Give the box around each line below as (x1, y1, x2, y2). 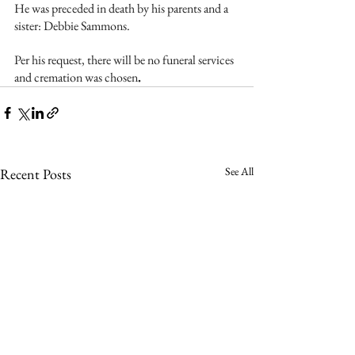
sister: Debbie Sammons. (14, 17, 132, 34)
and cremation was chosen (14, 68, 138, 86)
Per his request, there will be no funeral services (14, 51, 236, 68)
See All (225, 163, 254, 178)
